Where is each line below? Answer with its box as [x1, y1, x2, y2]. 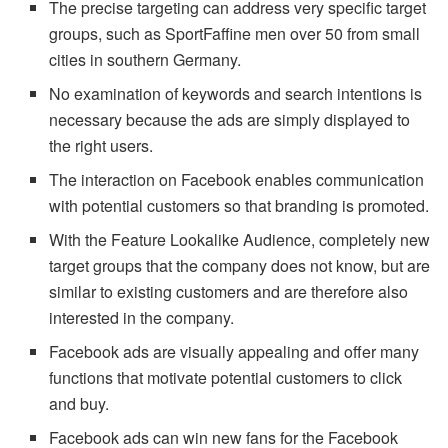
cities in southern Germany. [49, 47, 242, 71]
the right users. [49, 133, 154, 157]
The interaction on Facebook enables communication [49, 167, 425, 191]
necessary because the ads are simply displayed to [49, 107, 411, 131]
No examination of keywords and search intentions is [49, 81, 423, 105]
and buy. [49, 391, 110, 415]
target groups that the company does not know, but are [49, 253, 431, 277]
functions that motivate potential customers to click [49, 365, 403, 389]
